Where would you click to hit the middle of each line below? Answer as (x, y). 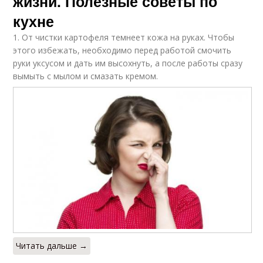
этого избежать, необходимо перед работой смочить (122, 50)
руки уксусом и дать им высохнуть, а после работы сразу (128, 63)
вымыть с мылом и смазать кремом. (86, 76)
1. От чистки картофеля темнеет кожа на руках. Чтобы (124, 37)
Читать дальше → (52, 246)
